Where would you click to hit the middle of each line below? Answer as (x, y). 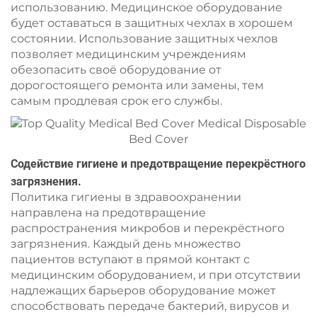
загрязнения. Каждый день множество (126, 244)
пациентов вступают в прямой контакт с (130, 259)
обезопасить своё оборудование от (116, 70)
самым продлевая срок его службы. (116, 101)
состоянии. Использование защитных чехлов (144, 39)
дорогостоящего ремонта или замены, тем (137, 85)
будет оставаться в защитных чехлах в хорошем (152, 23)
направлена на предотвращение (108, 213)
